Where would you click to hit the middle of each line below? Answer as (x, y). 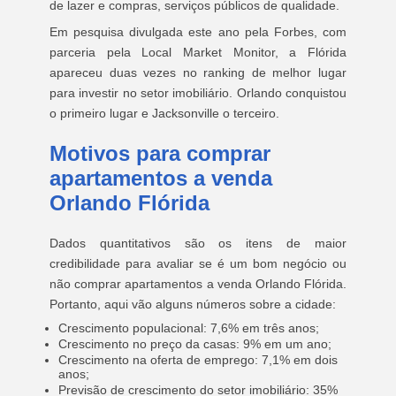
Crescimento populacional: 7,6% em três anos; (189, 328)
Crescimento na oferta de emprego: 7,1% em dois (198, 360)
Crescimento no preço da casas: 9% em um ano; (195, 344)
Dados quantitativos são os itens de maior (198, 243)
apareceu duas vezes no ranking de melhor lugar (198, 72)
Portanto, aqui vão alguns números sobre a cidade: (193, 304)
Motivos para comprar (160, 153)
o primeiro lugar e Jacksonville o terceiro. (164, 113)
